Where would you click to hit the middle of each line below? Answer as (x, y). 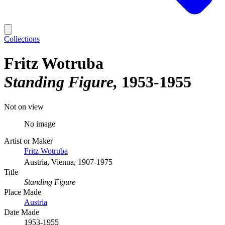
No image (40, 124)
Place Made (23, 192)
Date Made (22, 212)
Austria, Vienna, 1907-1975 (68, 162)
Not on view (24, 106)
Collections (22, 39)
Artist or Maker (28, 141)
